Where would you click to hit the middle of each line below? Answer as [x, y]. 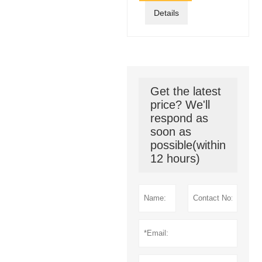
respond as [179, 118]
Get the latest [185, 91]
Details [166, 13]
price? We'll [180, 104]
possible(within [188, 145]
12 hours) [175, 158]
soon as [170, 131]
